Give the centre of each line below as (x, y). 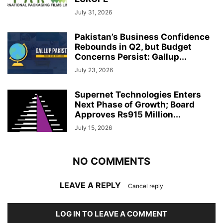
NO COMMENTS (111, 161)
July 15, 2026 (93, 127)
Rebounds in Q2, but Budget (133, 47)
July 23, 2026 (94, 70)
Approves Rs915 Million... (128, 114)
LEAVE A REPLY (91, 185)
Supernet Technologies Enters (138, 94)
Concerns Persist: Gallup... (131, 56)
